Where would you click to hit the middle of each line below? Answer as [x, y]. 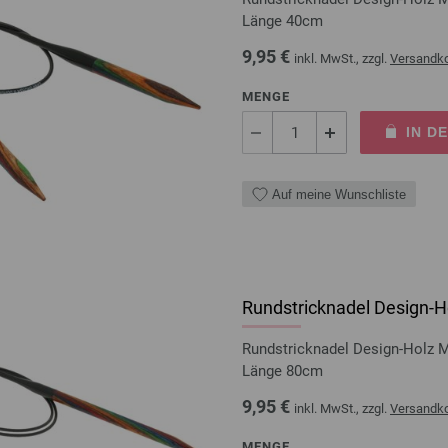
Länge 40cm [282, 21]
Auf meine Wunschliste [339, 194]
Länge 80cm [282, 371]
